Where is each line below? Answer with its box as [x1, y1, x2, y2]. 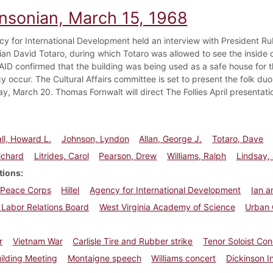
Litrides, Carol [34, 150, 89, 161]
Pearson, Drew [99, 150, 157, 161]
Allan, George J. [139, 133, 202, 144]
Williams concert [151, 252, 216, 263]
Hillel [61, 184, 80, 195]
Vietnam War [12, 235, 63, 246]
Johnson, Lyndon [61, 133, 129, 144]
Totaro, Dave [212, 133, 264, 144]
